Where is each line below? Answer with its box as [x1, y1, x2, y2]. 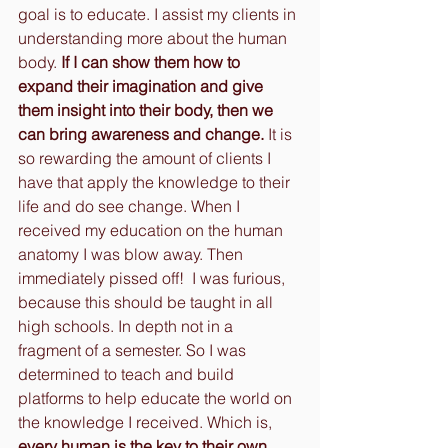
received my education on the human [18, 219, 287, 240]
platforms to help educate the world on [18, 387, 296, 408]
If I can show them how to [61, 51, 244, 72]
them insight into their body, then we [18, 99, 277, 120]
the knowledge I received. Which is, [18, 411, 276, 432]
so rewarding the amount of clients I [18, 147, 275, 168]
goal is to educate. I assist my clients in [18, 3, 300, 24]
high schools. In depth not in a [18, 315, 237, 336]
